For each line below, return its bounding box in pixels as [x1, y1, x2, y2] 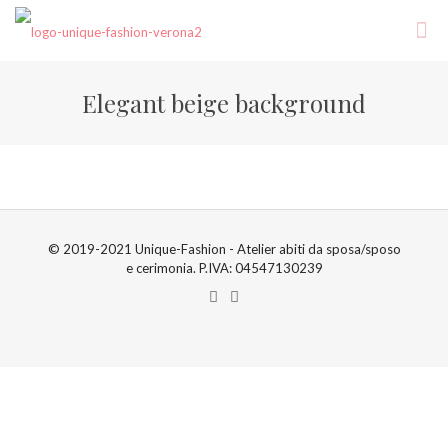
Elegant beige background [82, 87, 366, 119]
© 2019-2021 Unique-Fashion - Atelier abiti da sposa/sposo [47, 241, 401, 257]
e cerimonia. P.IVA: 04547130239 [125, 260, 323, 276]
